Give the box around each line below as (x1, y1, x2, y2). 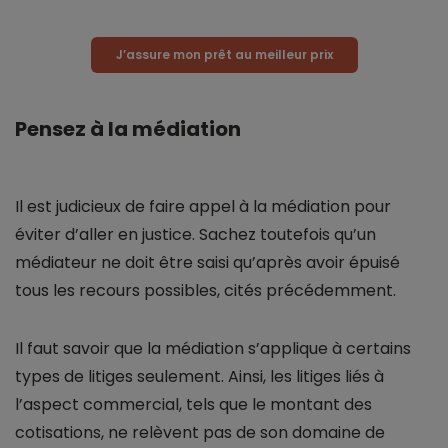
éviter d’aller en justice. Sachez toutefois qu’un (15, 223, 376, 247)
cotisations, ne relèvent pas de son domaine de (15, 421, 385, 445)
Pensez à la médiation (15, 115, 241, 144)
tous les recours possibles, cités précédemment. (15, 279, 396, 303)
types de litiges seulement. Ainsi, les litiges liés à (15, 365, 384, 389)
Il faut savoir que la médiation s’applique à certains (15, 337, 411, 361)
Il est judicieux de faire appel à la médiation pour (15, 195, 391, 219)
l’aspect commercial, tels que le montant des (15, 393, 372, 417)
